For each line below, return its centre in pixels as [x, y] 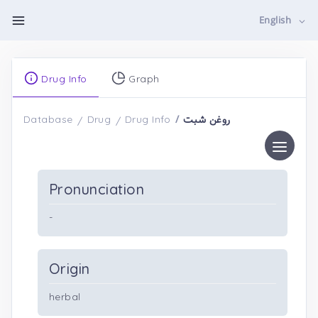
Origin [70, 269]
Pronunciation [97, 189]
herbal [65, 297]
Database [48, 119]
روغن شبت [207, 120]
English [277, 21]
